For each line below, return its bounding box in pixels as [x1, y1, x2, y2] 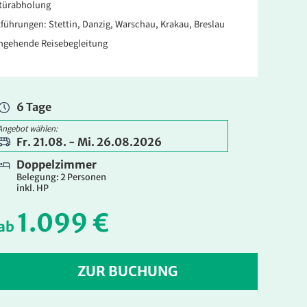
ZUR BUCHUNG [77, 262, 177, 280]
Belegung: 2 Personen [16, 171, 106, 183]
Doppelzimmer [16, 158, 97, 172]
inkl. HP [16, 182, 49, 194]
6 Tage [16, 99, 51, 114]
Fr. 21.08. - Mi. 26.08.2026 [16, 135, 162, 149]
